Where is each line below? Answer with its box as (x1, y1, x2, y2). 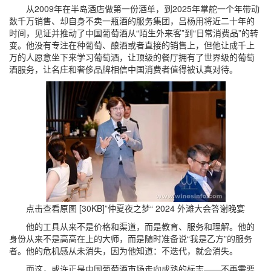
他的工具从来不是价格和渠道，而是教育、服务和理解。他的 (9, 220, 255, 232)
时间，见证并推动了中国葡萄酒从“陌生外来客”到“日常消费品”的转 (9, 27, 258, 39)
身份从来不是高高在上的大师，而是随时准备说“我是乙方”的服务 (9, 232, 252, 244)
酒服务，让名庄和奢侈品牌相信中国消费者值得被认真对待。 (9, 63, 238, 75)
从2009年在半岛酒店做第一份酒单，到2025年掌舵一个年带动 (9, 2, 260, 15)
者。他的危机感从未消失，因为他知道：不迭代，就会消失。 (9, 244, 238, 256)
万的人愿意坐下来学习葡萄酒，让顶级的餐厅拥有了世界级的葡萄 (9, 51, 255, 63)
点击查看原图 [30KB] (26, 202, 105, 214)
